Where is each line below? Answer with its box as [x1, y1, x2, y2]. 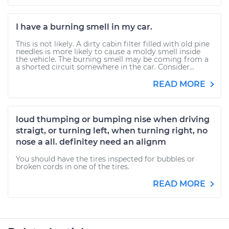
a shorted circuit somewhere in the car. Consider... [16, 62, 194, 72]
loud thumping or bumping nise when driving [16, 114, 210, 124]
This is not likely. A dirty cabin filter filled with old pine [16, 39, 210, 49]
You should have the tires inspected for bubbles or [16, 154, 195, 164]
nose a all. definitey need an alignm [16, 137, 166, 147]
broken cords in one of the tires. [16, 162, 129, 171]
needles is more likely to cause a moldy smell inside [16, 47, 200, 56]
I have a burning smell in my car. [16, 22, 152, 32]
